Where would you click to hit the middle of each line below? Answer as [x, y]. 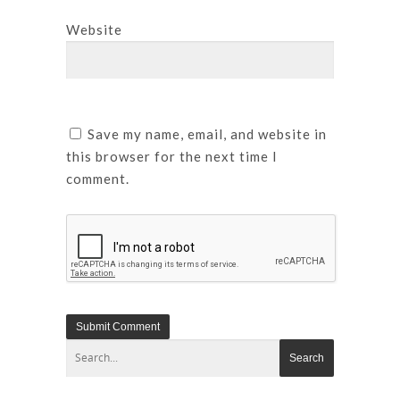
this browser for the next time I [172, 156]
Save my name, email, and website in [207, 133]
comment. [98, 178]
